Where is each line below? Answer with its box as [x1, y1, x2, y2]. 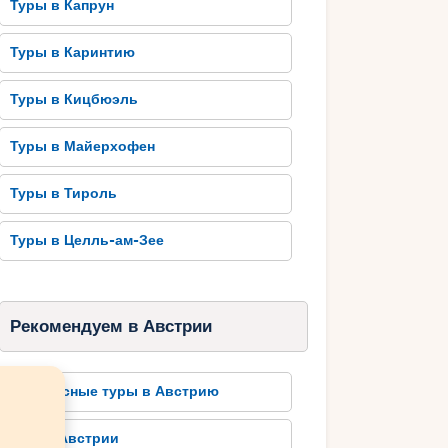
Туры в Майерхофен [10, 138, 156, 156]
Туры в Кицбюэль [10, 91, 139, 109]
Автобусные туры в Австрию [10, 383, 220, 401]
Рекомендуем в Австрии [9, 317, 212, 337]
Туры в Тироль [10, 185, 118, 203]
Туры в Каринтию [10, 44, 136, 62]
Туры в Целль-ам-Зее [10, 232, 165, 250]
